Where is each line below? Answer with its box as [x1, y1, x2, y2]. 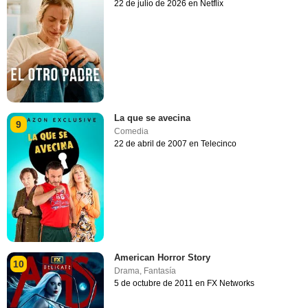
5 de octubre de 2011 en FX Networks [114, 278, 255, 288]
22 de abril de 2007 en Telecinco [114, 138, 237, 148]
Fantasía [144, 265, 177, 276]
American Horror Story [114, 252, 211, 263]
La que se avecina [114, 112, 191, 123]
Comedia [114, 126, 149, 136]
